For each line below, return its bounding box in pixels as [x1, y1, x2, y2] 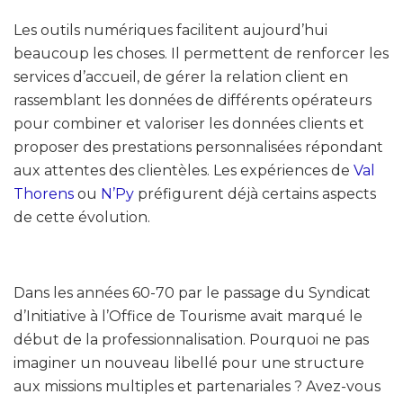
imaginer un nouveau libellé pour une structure [13, 354, 364, 372]
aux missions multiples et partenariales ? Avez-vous [13, 377, 381, 395]
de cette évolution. [13, 208, 150, 226]
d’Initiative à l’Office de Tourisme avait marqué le [13, 307, 363, 325]
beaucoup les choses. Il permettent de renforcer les [13, 44, 389, 62]
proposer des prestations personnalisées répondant [13, 138, 383, 156]
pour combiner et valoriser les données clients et [13, 114, 364, 132]
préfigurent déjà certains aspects [134, 184, 376, 202]
